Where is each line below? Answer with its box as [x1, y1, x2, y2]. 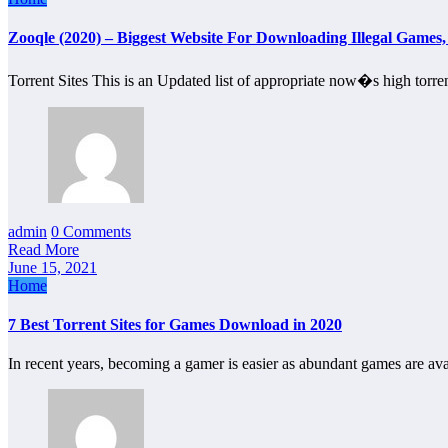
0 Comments [51, 222, 131, 240]
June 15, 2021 [8, 258, 97, 276]
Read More [8, 240, 79, 258]
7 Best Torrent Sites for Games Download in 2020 [8, 316, 342, 334]
